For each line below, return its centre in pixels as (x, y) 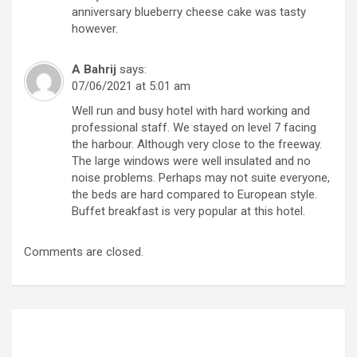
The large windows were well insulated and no (191, 161)
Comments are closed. (84, 251)
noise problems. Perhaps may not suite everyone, (201, 177)
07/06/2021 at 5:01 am (131, 86)
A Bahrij (94, 69)
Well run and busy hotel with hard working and (191, 110)
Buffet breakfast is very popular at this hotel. (188, 211)
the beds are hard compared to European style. (194, 194)
